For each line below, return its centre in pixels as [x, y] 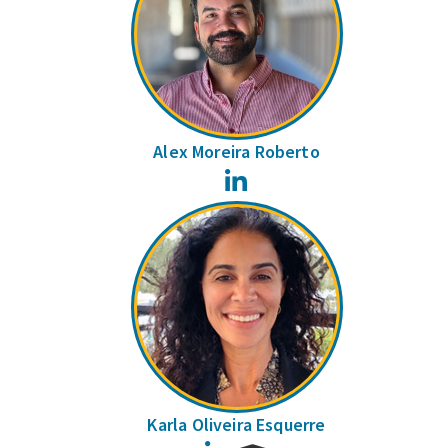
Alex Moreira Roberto [236, 152]
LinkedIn [274, 177]
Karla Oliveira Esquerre [236, 424]
